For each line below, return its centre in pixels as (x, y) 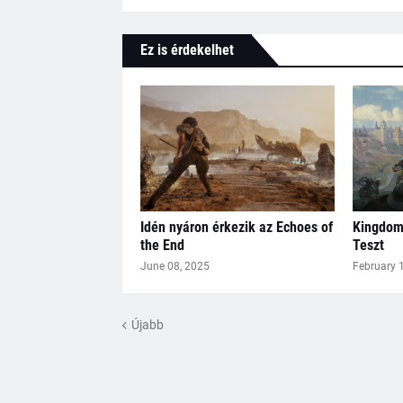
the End (162, 246)
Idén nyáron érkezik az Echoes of (236, 228)
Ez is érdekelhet (187, 50)
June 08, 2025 (175, 267)
